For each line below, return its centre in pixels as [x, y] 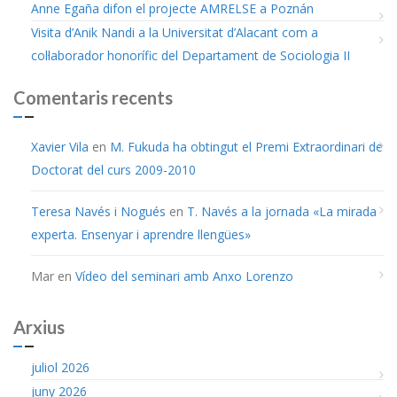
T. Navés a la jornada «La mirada [282, 211]
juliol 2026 [60, 367]
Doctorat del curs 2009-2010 [113, 169]
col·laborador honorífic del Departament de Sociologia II [191, 55]
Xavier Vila [60, 146]
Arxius [39, 327]
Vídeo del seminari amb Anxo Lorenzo [184, 276]
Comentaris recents [93, 97]
